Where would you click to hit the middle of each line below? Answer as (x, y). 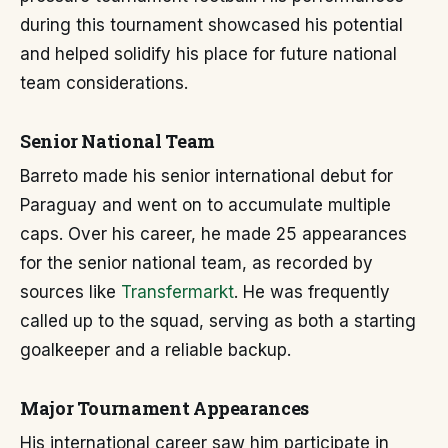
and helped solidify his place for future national (208, 54)
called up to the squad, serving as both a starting (218, 321)
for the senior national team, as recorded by (196, 263)
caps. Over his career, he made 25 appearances (213, 234)
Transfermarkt (177, 292)
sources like (70, 292)
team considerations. (104, 83)
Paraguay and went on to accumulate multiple (205, 205)
